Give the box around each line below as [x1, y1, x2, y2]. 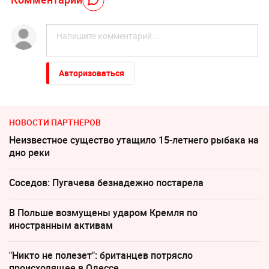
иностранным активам [9, 219, 113, 232]
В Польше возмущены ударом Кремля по [9, 206, 198, 220]
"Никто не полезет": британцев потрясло [9, 249, 193, 262]
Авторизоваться [58, 67, 124, 79]
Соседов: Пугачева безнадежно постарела [9, 176, 204, 190]
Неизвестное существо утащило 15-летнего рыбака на [9, 133, 259, 147]
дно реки [9, 146, 50, 160]
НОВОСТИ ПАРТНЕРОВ [9, 116, 101, 128]
